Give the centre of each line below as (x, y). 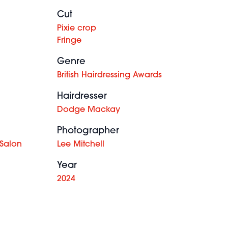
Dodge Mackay (89, 110)
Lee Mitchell (81, 145)
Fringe (69, 41)
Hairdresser (82, 96)
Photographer (88, 131)
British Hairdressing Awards (109, 75)
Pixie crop (77, 28)
